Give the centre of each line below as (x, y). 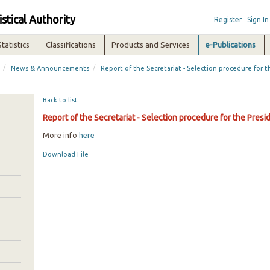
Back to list (60, 100)
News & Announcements (50, 68)
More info (61, 135)
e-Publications (231, 45)
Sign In (258, 20)
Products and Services (151, 45)
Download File (65, 154)
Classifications (71, 45)
